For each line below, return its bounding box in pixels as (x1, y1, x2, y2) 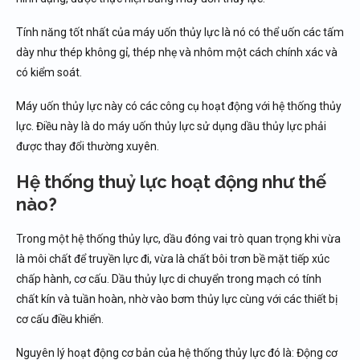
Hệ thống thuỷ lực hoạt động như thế (16, 170, 326, 192)
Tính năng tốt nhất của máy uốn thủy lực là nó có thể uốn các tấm (16, 25, 344, 39)
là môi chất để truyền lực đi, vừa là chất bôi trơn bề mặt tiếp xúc (16, 252, 329, 265)
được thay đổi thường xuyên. (16, 139, 159, 153)
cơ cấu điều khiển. (16, 312, 104, 325)
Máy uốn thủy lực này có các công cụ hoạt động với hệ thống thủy (16, 99, 342, 112)
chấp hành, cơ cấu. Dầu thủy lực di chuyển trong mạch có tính (16, 272, 321, 285)
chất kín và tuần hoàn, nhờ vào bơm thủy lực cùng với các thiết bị (16, 292, 337, 305)
